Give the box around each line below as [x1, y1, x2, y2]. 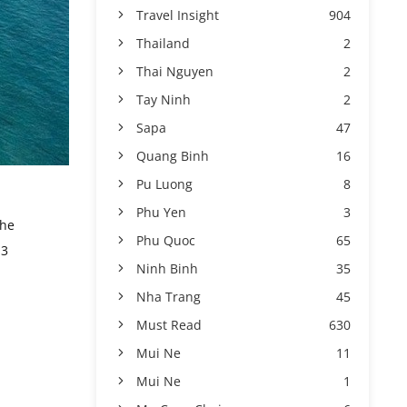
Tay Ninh [136, 91, 191, 108]
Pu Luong [136, 175, 193, 193]
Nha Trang [136, 288, 201, 305]
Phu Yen [136, 203, 186, 221]
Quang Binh [136, 147, 209, 164]
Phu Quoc [136, 232, 195, 249]
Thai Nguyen [136, 63, 213, 80]
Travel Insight [136, 6, 219, 24]
